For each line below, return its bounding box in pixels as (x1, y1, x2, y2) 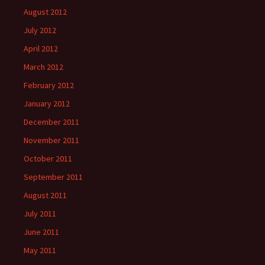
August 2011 (24, 190, 67, 201)
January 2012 (24, 98, 70, 109)
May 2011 (24, 245, 56, 256)
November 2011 (24, 135, 79, 146)
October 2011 (24, 153, 72, 164)
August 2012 (24, 7, 67, 17)
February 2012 (24, 80, 74, 91)
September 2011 (24, 172, 83, 182)
